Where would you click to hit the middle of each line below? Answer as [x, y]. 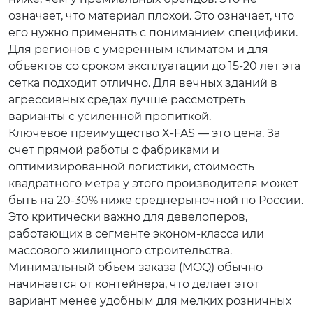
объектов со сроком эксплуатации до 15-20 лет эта [154, 66]
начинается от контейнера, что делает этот [134, 284]
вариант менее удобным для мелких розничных [150, 301]
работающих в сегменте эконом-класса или [136, 234]
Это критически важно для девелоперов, [128, 217]
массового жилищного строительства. [120, 250]
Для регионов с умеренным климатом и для [138, 49]
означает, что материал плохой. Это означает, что [151, 16]
